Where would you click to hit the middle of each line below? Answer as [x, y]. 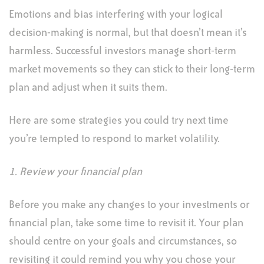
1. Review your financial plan [75, 172]
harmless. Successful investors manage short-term [123, 51]
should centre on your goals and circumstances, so [123, 242]
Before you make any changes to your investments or [129, 205]
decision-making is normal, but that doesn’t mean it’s [128, 33]
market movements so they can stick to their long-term [132, 70]
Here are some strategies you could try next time [119, 121]
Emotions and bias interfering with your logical [116, 15]
